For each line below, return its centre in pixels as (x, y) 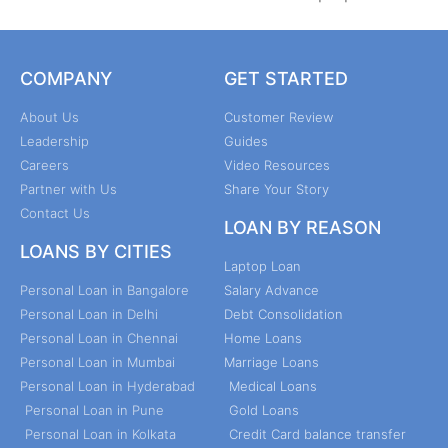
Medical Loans (273, 385)
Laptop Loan (262, 265)
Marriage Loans (271, 361)
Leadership (54, 140)
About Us (49, 116)
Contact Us (55, 212)
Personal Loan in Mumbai (97, 361)
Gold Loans (264, 409)
